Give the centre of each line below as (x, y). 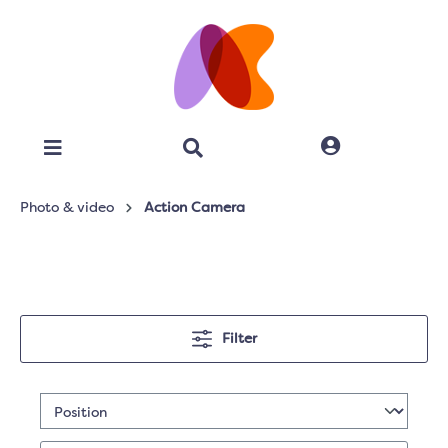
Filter (239, 339)
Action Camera (194, 208)
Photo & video (67, 208)
